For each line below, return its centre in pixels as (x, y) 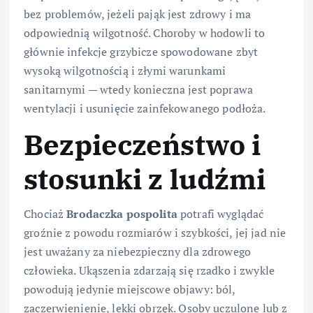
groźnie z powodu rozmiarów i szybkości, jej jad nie (155, 233)
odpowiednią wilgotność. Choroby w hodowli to (145, 32)
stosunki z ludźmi (145, 179)
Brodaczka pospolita (122, 214)
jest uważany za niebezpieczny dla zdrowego (137, 252)
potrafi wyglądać (220, 214)
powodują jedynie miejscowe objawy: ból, (130, 290)
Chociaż (45, 214)
